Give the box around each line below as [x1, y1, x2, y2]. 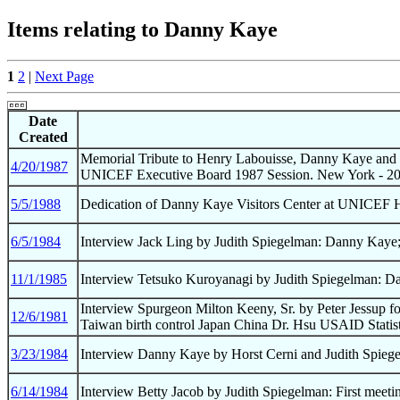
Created [18, 129, 68, 145]
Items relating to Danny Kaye [7, 17, 278, 41]
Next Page [35, 68, 94, 84]
